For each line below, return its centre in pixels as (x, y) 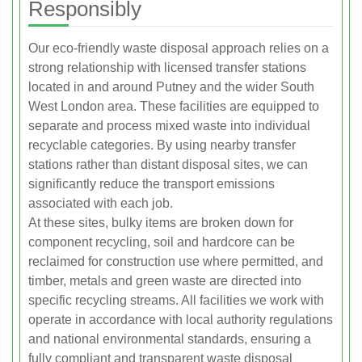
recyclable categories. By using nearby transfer (162, 145)
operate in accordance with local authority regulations (181, 319)
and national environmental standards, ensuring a (170, 339)
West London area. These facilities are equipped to (174, 106)
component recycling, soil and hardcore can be (162, 242)
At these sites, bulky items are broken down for (161, 222)
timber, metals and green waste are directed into (165, 280)
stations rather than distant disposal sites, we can (168, 164)
